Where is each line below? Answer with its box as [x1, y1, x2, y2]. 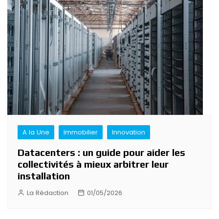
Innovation [112, 128, 145, 137]
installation [18, 170, 70, 182]
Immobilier [64, 128, 98, 137]
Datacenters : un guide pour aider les [18, 147, 185, 158]
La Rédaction [27, 188, 68, 198]
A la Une [22, 128, 49, 137]
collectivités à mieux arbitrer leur [18, 158, 169, 170]
